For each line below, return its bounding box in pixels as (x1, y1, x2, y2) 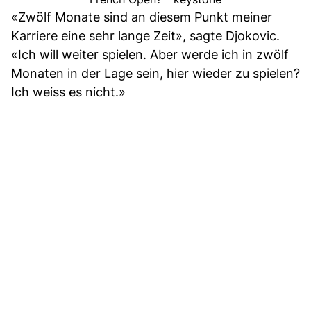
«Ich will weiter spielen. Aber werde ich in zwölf (11, 47, 289, 62)
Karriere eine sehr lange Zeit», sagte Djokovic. (11, 28, 280, 44)
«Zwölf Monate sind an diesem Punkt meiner (11, 10, 272, 25)
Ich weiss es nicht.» (11, 85, 126, 100)
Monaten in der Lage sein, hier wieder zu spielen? (11, 66, 300, 81)
